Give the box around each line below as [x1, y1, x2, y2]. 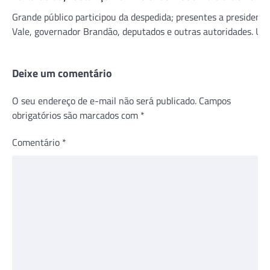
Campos [199, 93, 231, 108]
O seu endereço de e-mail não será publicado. [12, 93, 196, 108]
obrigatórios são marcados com [12, 107, 140, 122]
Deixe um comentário [12, 64, 112, 81]
